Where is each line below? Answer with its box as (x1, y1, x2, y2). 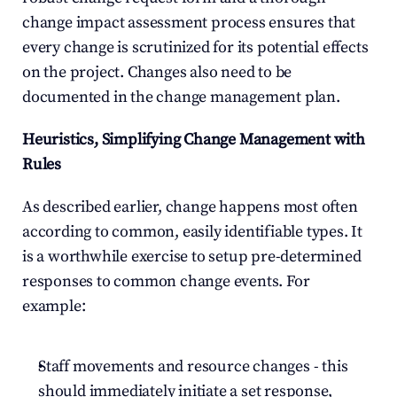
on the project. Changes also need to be (22, 62, 292, 82)
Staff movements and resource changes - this (38, 356, 348, 377)
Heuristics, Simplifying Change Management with (22, 129, 365, 150)
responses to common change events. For (22, 271, 310, 292)
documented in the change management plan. (22, 87, 340, 107)
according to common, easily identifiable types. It (22, 222, 362, 242)
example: (22, 296, 86, 316)
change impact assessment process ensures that (22, 12, 355, 33)
